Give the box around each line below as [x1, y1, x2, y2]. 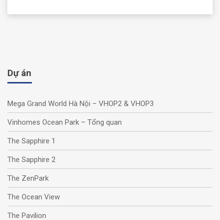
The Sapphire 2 [7, 155, 55, 164]
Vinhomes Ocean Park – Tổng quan [7, 117, 122, 127]
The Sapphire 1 [7, 136, 55, 145]
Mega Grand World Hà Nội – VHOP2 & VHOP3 [7, 99, 154, 108]
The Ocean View [7, 192, 60, 201]
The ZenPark [7, 173, 49, 183]
